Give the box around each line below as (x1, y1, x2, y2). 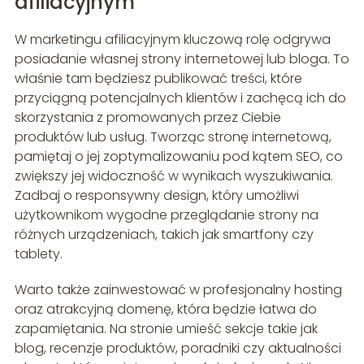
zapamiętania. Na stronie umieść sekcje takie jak (14, 319, 318, 339)
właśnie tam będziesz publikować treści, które (14, 69, 302, 89)
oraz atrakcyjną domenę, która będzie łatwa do (14, 300, 317, 319)
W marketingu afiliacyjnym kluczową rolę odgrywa (14, 30, 331, 50)
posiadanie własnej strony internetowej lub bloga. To (14, 50, 349, 69)
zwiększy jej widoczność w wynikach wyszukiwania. (14, 167, 333, 186)
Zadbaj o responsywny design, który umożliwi (14, 186, 299, 206)
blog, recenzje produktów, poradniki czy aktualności (14, 339, 341, 358)
